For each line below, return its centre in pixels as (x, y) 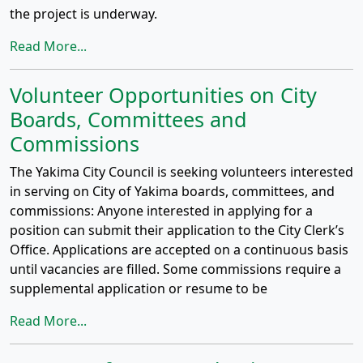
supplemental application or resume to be (139, 288)
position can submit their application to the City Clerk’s (177, 230)
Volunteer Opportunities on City (163, 95)
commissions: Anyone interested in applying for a (161, 211)
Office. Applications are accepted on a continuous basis (179, 250)
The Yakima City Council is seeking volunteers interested (181, 172)
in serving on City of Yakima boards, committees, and (172, 191)
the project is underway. (83, 14)
